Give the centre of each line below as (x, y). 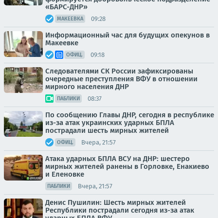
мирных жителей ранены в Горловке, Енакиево (127, 166)
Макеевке (62, 43)
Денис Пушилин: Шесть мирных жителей (116, 202)
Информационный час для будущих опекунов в (127, 35)
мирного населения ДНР (87, 87)
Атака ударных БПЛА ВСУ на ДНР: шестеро (118, 159)
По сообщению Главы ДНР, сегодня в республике (130, 115)
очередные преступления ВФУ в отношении (121, 79)
